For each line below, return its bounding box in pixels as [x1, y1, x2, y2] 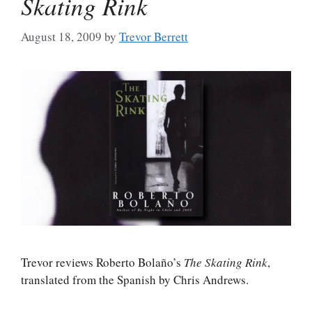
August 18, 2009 [21, 29, 102, 45]
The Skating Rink [184, 253, 267, 270]
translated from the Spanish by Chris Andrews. [21, 271, 249, 288]
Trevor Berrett [119, 29, 188, 45]
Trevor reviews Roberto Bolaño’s [21, 253, 184, 270]
